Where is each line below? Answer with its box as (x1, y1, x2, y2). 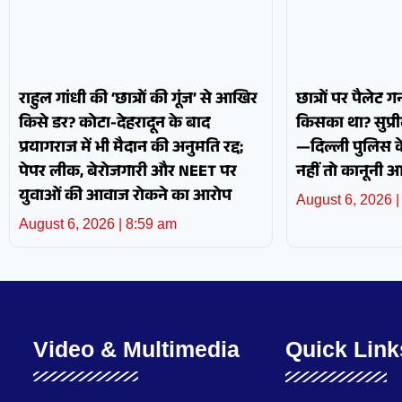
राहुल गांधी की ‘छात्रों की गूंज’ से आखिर (19, 86, 258, 114)
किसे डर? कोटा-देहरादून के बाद (19, 110, 210, 138)
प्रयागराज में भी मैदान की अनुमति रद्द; (19, 135, 243, 162)
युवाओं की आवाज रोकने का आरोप (19, 183, 232, 211)
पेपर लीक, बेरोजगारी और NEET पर (19, 159, 237, 187)
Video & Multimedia (32, 336, 240, 362)
